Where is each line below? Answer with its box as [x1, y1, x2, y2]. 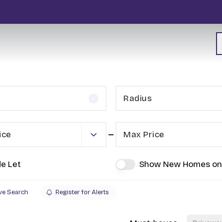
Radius [123, 93, 152, 104]
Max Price [123, 129, 165, 140]
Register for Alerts [55, 188, 109, 196]
